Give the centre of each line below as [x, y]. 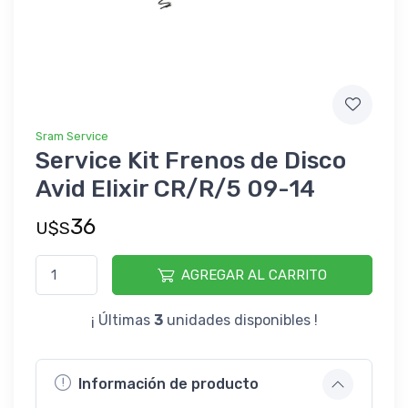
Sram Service [72, 136]
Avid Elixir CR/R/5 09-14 [175, 189]
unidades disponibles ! [240, 320]
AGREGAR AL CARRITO [255, 275]
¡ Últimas [122, 320]
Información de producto [168, 384]
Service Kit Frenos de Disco [191, 160]
